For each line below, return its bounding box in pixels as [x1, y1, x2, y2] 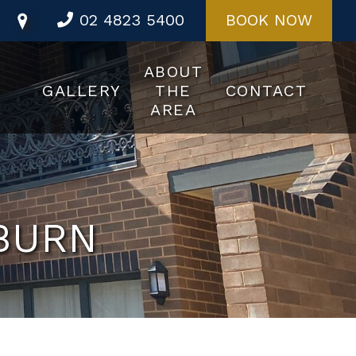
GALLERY [42, 81, 122, 100]
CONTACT [225, 81, 307, 100]
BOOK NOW [226, 10, 312, 29]
